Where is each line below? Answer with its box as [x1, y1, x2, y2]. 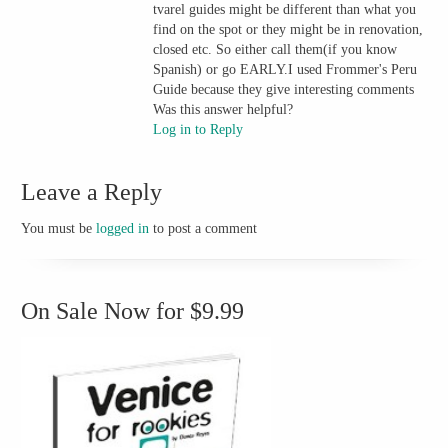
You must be [21, 221, 97, 237]
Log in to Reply [153, 121, 244, 137]
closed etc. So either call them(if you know [153, 41, 398, 57]
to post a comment [149, 221, 258, 237]
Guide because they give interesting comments [153, 81, 415, 97]
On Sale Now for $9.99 [21, 298, 245, 325]
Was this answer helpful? [153, 101, 294, 117]
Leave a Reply [21, 178, 163, 205]
